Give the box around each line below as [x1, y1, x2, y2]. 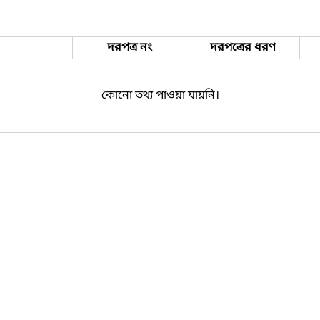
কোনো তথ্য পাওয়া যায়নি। [101, 87, 219, 104]
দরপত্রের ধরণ [210, 39, 276, 56]
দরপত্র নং [106, 39, 152, 56]
